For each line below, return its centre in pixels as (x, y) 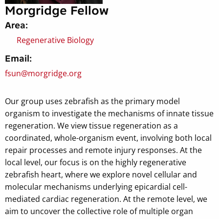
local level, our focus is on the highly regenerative (96, 162)
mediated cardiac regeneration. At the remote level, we (106, 199)
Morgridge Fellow (57, 10)
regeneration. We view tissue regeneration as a (91, 125)
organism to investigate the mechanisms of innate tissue (109, 113)
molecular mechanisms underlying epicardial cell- (96, 186)
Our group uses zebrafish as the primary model (92, 101)
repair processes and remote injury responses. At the (103, 150)
